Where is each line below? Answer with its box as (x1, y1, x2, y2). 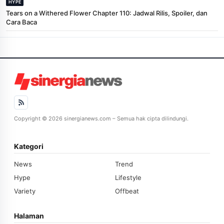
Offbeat (115, 186, 139, 195)
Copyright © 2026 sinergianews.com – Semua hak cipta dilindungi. (14, 114, 188, 122)
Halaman (14, 211, 44, 220)
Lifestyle (115, 173, 141, 181)
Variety (14, 186, 35, 195)
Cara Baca (6, 17, 37, 26)
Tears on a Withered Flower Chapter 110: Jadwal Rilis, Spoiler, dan (6, 8, 207, 17)
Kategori (14, 141, 43, 150)
